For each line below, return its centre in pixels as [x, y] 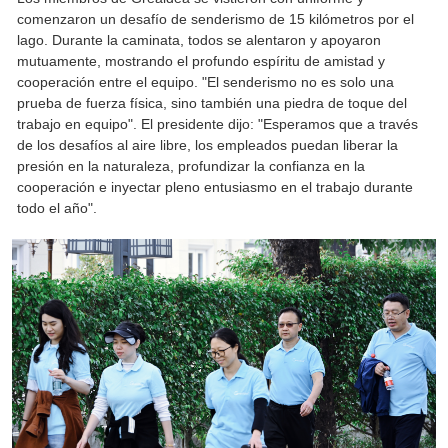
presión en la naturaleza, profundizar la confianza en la [191, 166]
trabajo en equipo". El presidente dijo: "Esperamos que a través [218, 124]
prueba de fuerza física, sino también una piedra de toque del [212, 103]
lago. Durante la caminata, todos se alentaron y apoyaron [199, 40]
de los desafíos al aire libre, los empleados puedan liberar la [208, 145]
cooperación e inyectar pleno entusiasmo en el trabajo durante [215, 187]
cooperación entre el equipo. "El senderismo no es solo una [206, 82]
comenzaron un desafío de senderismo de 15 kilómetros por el [216, 19]
